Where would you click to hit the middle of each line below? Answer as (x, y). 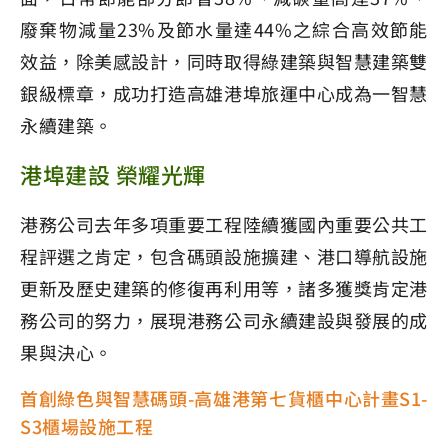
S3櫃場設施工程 (86, 426)
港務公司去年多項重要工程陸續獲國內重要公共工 (224, 224)
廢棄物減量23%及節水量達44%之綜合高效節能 (224, 29)
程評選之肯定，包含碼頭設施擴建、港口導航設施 (224, 256)
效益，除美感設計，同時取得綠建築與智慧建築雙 (224, 61)
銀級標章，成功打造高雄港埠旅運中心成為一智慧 (224, 93)
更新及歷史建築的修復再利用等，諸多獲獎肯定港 (224, 288)
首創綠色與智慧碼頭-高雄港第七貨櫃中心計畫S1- (224, 398)
